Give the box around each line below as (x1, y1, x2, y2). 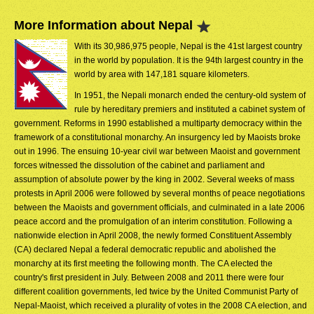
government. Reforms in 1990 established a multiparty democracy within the (14, 118, 302, 128)
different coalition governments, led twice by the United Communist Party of (14, 287, 298, 296)
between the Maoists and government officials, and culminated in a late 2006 (14, 203, 305, 212)
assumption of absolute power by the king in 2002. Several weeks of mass (14, 175, 294, 184)
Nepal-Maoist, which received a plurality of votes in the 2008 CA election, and (14, 301, 307, 310)
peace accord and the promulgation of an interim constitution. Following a (14, 217, 292, 226)
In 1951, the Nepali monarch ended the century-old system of (74, 90, 306, 100)
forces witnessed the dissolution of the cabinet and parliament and (14, 161, 265, 170)
